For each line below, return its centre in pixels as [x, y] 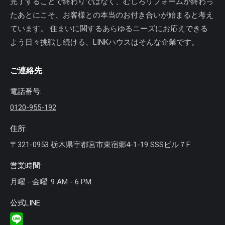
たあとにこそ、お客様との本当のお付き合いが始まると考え [112, 15]
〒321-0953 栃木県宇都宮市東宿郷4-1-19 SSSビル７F [100, 145]
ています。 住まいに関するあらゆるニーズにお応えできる [109, 29]
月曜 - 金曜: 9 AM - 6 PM [51, 182]
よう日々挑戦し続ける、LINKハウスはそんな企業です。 [104, 42]
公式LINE [25, 203]
